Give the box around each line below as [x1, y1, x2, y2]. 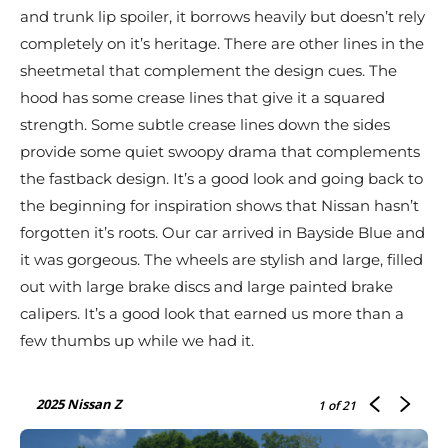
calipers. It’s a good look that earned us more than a [20, 304, 404, 324]
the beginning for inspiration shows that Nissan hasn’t [20, 196, 419, 216]
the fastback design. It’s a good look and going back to [20, 169, 423, 189]
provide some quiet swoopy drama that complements [20, 142, 420, 162]
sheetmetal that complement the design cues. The [20, 61, 397, 81]
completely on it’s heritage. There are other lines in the [20, 34, 424, 54]
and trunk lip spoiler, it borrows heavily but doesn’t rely [20, 7, 425, 27]
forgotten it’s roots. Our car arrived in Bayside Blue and [20, 223, 425, 243]
